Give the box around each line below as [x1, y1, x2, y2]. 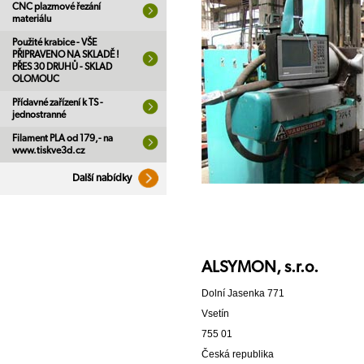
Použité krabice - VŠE [12, 37, 97, 47]
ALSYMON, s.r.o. [201, 258, 318, 275]
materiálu [12, 14, 51, 24]
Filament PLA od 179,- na [12, 133, 113, 143]
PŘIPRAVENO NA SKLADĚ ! [12, 50, 119, 59]
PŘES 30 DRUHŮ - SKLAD [12, 62, 112, 71]
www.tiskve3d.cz [12, 145, 84, 155]
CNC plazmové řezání [12, 2, 101, 11]
